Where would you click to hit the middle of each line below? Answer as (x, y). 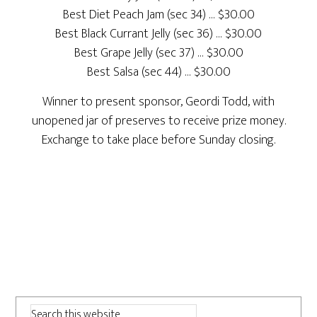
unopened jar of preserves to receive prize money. (158, 121)
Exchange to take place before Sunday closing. (158, 140)
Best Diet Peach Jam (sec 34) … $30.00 (158, 15)
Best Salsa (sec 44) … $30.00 (158, 72)
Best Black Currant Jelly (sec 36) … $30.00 (158, 34)
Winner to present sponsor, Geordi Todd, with (158, 102)
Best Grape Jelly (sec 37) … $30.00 (158, 53)
